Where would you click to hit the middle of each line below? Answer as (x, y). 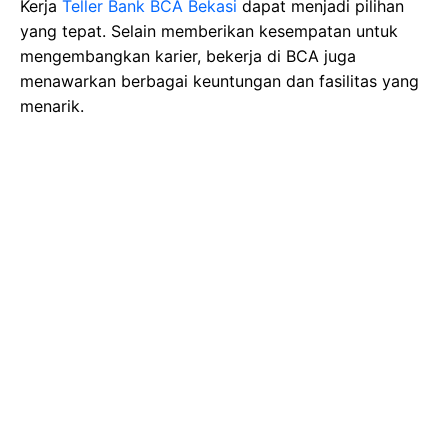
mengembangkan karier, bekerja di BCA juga (188, 56)
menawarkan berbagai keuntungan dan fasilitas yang (219, 81)
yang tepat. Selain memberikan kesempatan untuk (209, 31)
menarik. (52, 106)
